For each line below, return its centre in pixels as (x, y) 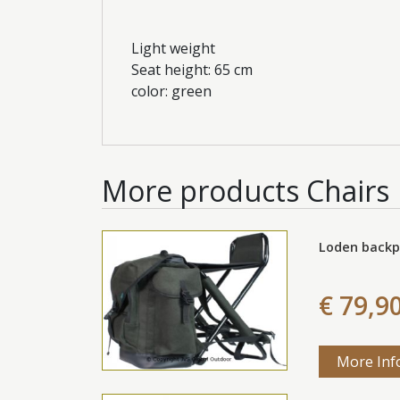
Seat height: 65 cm (192, 69)
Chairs (348, 190)
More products (200, 190)
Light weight (173, 48)
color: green (171, 91)
